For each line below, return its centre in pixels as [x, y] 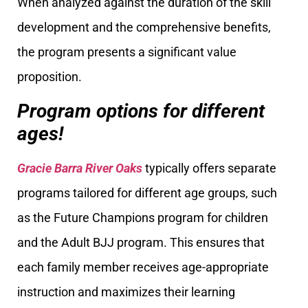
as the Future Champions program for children [143, 217]
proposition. [49, 77]
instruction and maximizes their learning [126, 291]
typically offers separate [209, 168]
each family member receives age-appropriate [143, 267]
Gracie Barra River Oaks [80, 168]
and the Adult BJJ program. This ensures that [141, 242]
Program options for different [141, 111]
